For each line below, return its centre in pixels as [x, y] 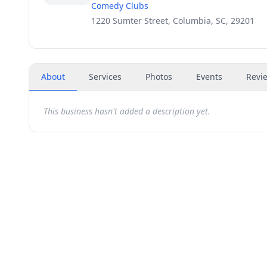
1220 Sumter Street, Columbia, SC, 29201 [173, 21]
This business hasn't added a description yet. [127, 111]
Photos [159, 77]
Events [209, 77]
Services [105, 77]
